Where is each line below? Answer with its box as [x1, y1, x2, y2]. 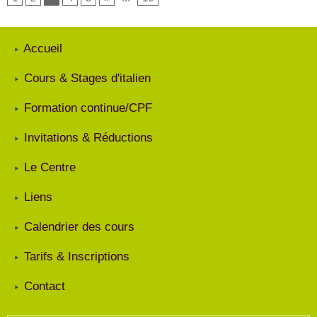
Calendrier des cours [24, 220, 134, 234]
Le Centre [24, 161, 76, 174]
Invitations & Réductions [24, 131, 153, 144]
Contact [24, 279, 65, 293]
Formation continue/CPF [24, 101, 152, 115]
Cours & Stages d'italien [24, 71, 151, 85]
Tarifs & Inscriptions [24, 250, 129, 263]
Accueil [23, 42, 62, 55]
